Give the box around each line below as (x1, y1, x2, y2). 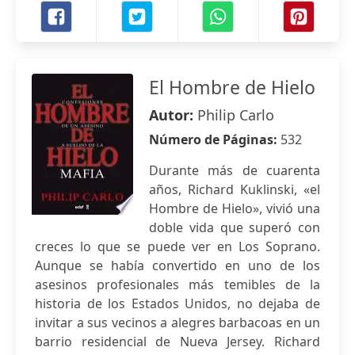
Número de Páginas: (149, 131, 281, 148)
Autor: (149, 105, 197, 124)
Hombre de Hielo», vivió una (149, 200, 320, 217)
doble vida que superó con (149, 219, 320, 236)
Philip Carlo (197, 105, 274, 124)
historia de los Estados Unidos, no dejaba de (35, 295, 320, 312)
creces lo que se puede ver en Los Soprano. (35, 238, 320, 255)
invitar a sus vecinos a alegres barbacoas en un (35, 314, 320, 331)
